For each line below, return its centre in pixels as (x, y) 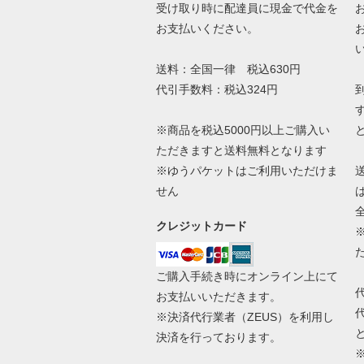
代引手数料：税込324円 (217, 89)
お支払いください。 (207, 28)
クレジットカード (201, 225)
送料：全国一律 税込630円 (228, 69)
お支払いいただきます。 (218, 296)
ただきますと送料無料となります (241, 150)
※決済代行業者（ (201, 316)
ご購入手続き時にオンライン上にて (247, 276)
